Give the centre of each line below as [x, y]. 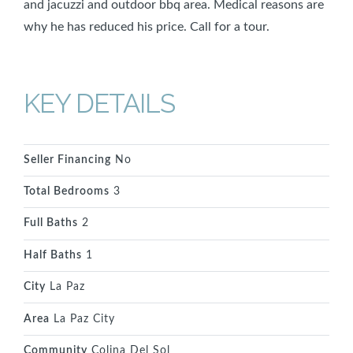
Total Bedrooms [67, 192]
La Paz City [82, 319]
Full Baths [51, 223]
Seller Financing [67, 160]
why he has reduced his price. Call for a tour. [147, 26]
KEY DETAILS [99, 103]
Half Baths [53, 255]
